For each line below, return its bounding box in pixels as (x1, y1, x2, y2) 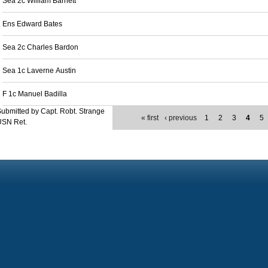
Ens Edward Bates (2, 20, 62, 28)
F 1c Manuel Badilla (2, 90, 67, 98)
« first (141, 114, 159, 122)
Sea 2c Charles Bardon (2, 43, 78, 51)
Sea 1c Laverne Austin (2, 66, 76, 75)
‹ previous (165, 114, 197, 122)
